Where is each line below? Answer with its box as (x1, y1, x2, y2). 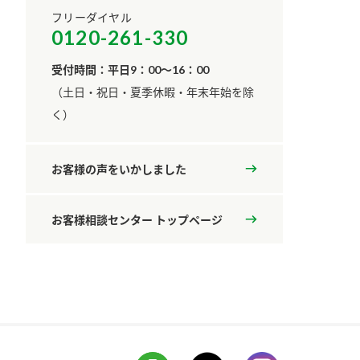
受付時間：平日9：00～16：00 (51, 63, 209, 77)
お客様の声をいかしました (51, 162, 186, 176)
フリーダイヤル (51, 10, 132, 25)
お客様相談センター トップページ (51, 212, 223, 227)
